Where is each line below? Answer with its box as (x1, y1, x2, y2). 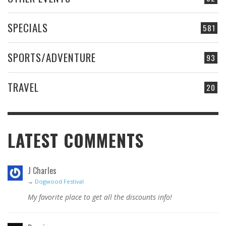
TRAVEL (8, 79, 39, 95)
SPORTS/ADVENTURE (8, 49, 96, 65)
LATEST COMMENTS (8, 127, 144, 153)
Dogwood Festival (35, 177, 84, 185)
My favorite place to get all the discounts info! (28, 192, 172, 202)
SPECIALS (8, 19, 48, 35)
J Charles (28, 164, 56, 177)
